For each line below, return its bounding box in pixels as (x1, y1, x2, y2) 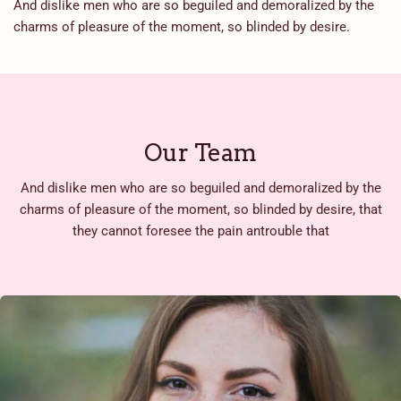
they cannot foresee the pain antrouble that (72, 222, 329, 239)
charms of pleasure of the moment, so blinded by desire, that (19, 200, 382, 218)
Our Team (144, 138, 257, 166)
